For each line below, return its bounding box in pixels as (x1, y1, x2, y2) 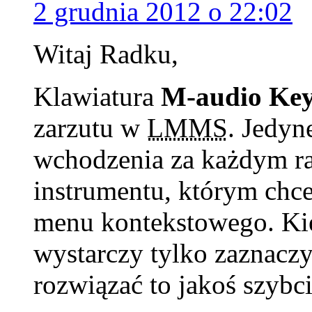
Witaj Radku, (33, 38, 178, 69)
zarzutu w (33, 112, 147, 143)
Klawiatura (33, 81, 161, 111)
